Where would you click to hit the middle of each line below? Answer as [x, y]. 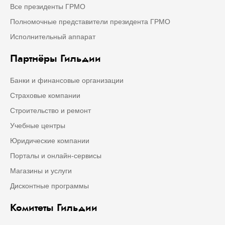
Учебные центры [38, 126]
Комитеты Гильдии [54, 208]
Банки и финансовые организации [67, 81]
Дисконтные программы [49, 186]
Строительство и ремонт [50, 111]
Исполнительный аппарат [53, 37]
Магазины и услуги [41, 171]
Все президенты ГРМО [48, 7]
